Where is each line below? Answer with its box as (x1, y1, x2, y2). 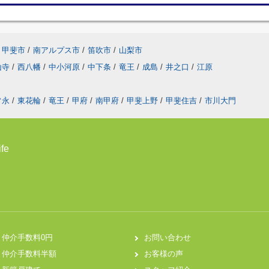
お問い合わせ (144, 233, 191, 242)
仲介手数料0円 (2, 233, 53, 242)
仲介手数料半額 (2, 249, 56, 258)
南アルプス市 (33, 46, 80, 55)
